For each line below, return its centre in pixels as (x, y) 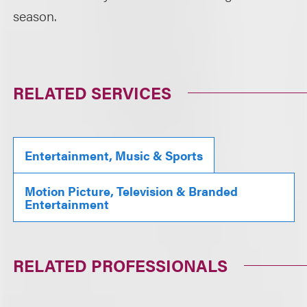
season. (35, 15)
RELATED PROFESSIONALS (121, 265)
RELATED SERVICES (93, 93)
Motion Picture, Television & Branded (132, 191)
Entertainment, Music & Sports (114, 155)
